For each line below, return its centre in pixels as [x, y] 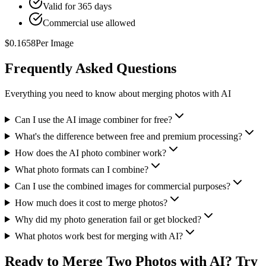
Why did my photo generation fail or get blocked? [108, 219]
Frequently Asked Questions [91, 68]
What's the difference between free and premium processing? [128, 136]
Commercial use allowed [89, 23]
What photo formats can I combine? [81, 169]
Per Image [55, 43]
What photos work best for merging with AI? [99, 236]
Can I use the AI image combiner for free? [93, 119]
